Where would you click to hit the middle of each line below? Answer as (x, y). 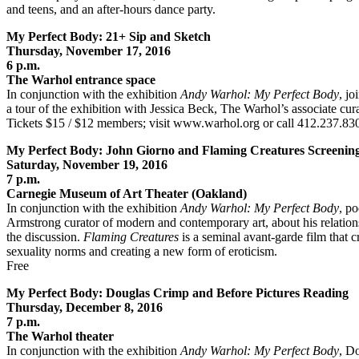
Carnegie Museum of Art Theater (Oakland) (127, 193)
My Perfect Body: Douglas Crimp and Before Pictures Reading (177, 292)
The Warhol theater (60, 336)
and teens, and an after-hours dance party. (111, 9)
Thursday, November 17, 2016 (89, 50)
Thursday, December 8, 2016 (85, 307)
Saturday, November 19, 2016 (87, 164)
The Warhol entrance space (81, 79)
